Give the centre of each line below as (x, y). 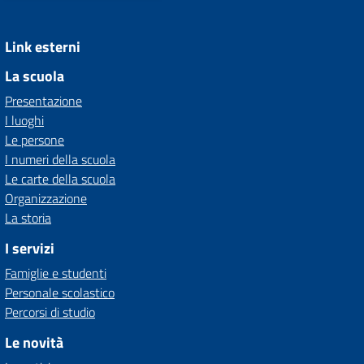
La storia (28, 218)
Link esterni (43, 47)
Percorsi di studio (50, 312)
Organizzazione (46, 198)
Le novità (34, 342)
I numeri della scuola (60, 159)
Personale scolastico (60, 292)
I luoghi (24, 120)
